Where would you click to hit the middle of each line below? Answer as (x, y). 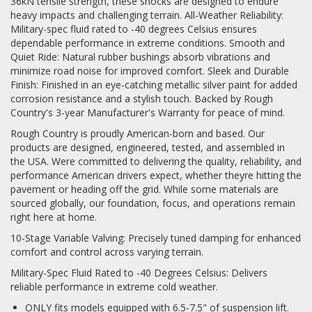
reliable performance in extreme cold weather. (114, 287)
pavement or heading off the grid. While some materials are (145, 189)
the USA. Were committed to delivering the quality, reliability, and (156, 162)
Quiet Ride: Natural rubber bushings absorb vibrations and (140, 57)
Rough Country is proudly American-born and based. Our (138, 134)
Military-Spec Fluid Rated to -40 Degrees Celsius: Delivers (139, 273)
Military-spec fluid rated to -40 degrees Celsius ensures (134, 29)
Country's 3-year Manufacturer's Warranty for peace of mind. (148, 113)
